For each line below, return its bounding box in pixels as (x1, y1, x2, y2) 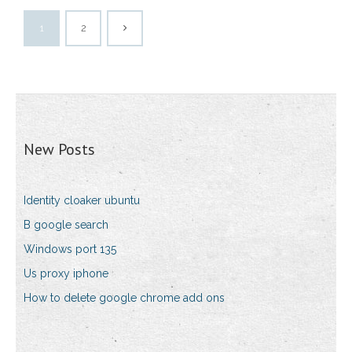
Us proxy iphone (24, 267, 108, 280)
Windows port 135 (24, 243, 116, 256)
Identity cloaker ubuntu (24, 194, 140, 207)
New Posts (24, 139, 95, 160)
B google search (24, 218, 108, 232)
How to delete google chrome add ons (24, 291, 225, 305)
